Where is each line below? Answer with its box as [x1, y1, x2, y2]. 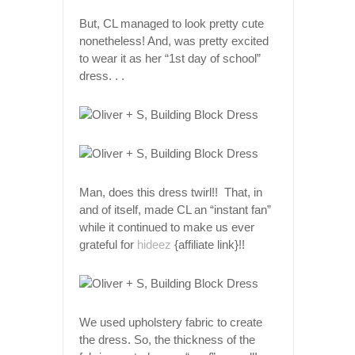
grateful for [79, 237, 137, 251]
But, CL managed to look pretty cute [79, 16, 264, 30]
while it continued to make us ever [79, 219, 254, 234]
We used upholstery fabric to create [79, 315, 262, 329]
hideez [137, 237, 171, 251]
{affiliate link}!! [171, 237, 245, 251]
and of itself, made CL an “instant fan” [79, 202, 271, 216]
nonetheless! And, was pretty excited [79, 33, 269, 48]
